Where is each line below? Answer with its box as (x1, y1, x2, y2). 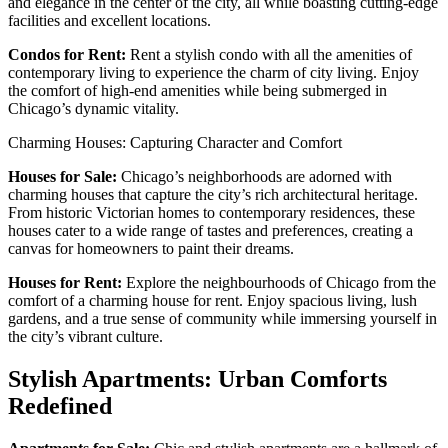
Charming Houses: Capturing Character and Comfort (8, 133, 342, 151)
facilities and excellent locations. (8, 11, 211, 29)
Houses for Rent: (8, 273, 122, 291)
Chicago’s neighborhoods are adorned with (117, 167, 392, 185)
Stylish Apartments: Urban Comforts (8, 365, 387, 392)
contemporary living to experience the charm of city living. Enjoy (8, 63, 419, 81)
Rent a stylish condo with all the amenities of (126, 45, 412, 63)
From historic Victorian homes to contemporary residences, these (8, 203, 415, 221)
